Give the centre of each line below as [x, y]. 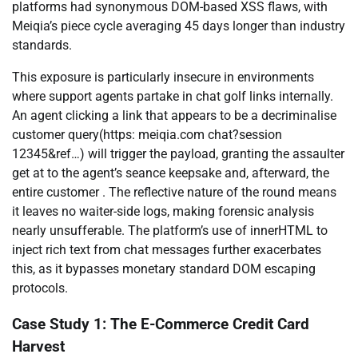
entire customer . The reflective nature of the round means [174, 192]
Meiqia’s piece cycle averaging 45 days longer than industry [179, 26]
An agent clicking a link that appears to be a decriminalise [174, 115]
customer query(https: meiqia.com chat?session [147, 134]
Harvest [38, 346]
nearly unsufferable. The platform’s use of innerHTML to [170, 230]
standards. [42, 45]
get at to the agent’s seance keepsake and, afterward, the [171, 173]
